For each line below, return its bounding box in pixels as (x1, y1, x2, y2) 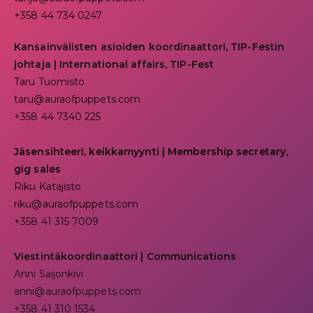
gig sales (14, 162, 61, 175)
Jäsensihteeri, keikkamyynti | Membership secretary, (14, 145, 289, 158)
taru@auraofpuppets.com (14, 92, 141, 105)
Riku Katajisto (14, 180, 82, 193)
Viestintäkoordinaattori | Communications (14, 249, 236, 263)
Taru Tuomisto (14, 75, 85, 88)
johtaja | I (14, 57, 63, 71)
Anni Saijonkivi (14, 267, 84, 280)
